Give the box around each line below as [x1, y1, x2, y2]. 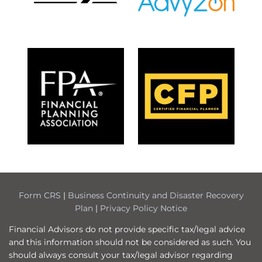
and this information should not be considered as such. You [9, 237, 251, 248]
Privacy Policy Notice [100, 203, 187, 214]
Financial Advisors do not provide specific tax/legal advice [9, 224, 245, 235]
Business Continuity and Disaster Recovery [67, 190, 244, 201]
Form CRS [18, 190, 61, 201]
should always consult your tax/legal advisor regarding [9, 250, 233, 261]
